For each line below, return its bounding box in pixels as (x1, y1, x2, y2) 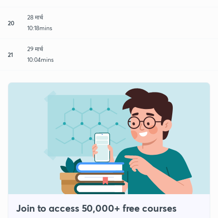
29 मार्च (27, 45, 43, 53)
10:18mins (27, 24, 52, 32)
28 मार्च (27, 13, 43, 21)
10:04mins (27, 55, 54, 63)
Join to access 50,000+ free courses (16, 201, 177, 215)
